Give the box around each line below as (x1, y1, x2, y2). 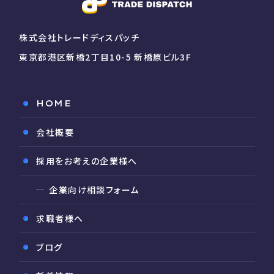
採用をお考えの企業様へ (36, 155, 138, 168)
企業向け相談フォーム (49, 183, 139, 196)
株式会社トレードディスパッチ (19, 31, 139, 44)
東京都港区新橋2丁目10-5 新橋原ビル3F (19, 51, 192, 64)
